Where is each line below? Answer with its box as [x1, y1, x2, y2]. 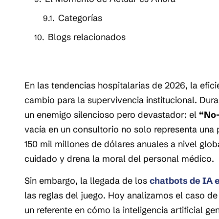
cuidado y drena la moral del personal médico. [24, 153, 214, 165]
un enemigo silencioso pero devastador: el [24, 109, 199, 121]
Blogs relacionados [48, 31, 126, 43]
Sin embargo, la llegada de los [24, 175, 147, 186]
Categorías [58, 12, 102, 24]
